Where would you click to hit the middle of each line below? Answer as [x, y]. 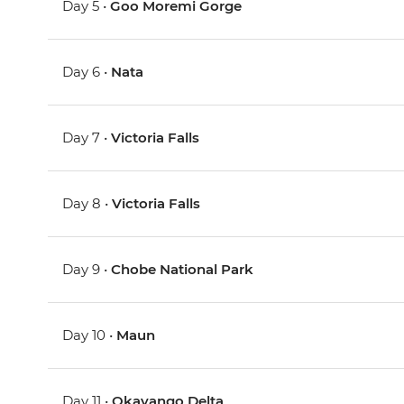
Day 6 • [87, 72]
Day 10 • [90, 335]
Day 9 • [87, 270]
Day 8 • [87, 204]
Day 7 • [87, 138]
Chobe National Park [183, 270]
